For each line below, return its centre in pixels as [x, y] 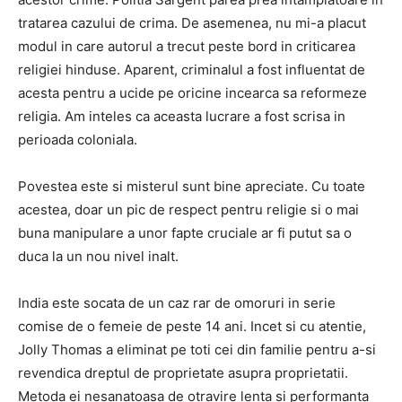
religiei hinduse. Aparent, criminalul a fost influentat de [192, 70]
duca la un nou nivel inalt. [98, 256]
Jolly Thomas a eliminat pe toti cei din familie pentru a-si [197, 350]
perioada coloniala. [78, 140]
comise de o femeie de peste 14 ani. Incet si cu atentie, [192, 326]
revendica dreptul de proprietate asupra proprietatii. [183, 373]
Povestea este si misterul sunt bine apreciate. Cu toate [192, 186]
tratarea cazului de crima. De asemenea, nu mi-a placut [192, 23]
